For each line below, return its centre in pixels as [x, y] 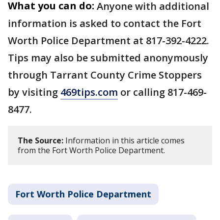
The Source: [41, 140]
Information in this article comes [124, 140]
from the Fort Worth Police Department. [92, 150]
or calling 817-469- [162, 92]
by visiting [34, 92]
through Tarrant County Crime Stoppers [105, 75]
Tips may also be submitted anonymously [108, 57]
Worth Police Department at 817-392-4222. [109, 40]
